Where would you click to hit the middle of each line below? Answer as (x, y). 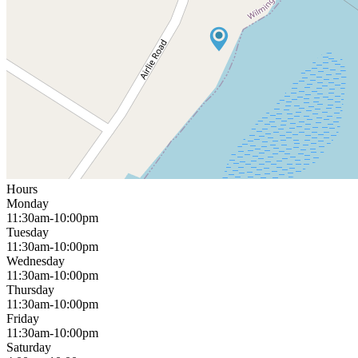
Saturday (29, 347)
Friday (23, 318)
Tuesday (28, 232)
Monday (28, 203)
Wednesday (36, 261)
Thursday (30, 289)
